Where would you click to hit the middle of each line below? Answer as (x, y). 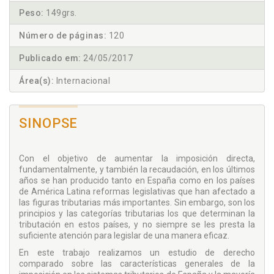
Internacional (82, 81)
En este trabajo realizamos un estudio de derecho (137, 253)
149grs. (60, 13)
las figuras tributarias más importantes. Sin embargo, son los (137, 203)
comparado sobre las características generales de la (137, 264)
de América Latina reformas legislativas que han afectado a (137, 192)
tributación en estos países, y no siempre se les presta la (137, 225)
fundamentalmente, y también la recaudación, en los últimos (137, 170)
